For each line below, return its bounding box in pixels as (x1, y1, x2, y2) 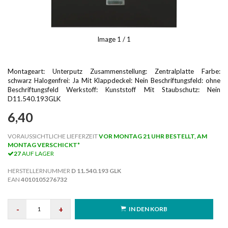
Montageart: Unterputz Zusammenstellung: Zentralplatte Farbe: (8, 67, 220, 75)
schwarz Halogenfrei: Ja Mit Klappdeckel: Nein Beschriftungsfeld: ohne (8, 76, 220, 84)
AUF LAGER (21, 149, 54, 157)
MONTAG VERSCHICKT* (8, 140, 80, 149)
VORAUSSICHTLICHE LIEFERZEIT (8, 132, 98, 140)
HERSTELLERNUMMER (8, 166, 71, 175)
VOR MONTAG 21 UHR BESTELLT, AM (98, 132, 207, 140)
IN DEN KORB (129, 205, 167, 213)
